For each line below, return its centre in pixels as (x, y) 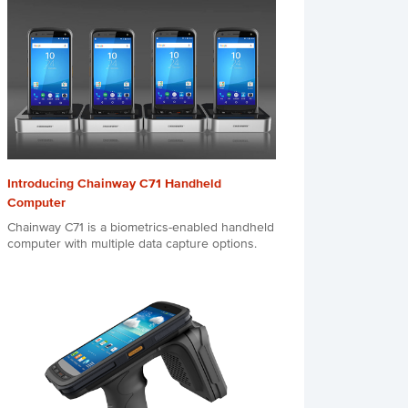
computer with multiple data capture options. (132, 245)
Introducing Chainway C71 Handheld (114, 184)
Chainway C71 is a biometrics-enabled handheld (140, 228)
